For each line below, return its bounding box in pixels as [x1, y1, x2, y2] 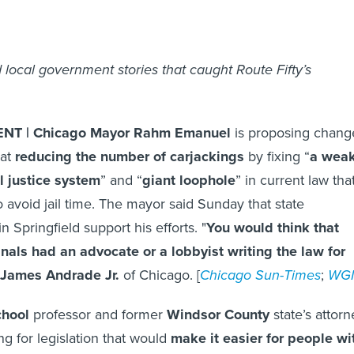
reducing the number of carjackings [15, 146, 244, 168]
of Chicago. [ [119, 265, 200, 286]
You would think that [206, 217, 339, 239]
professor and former [29, 304, 167, 326]
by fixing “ [244, 146, 310, 168]
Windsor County [167, 304, 269, 326]
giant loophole [142, 170, 235, 191]
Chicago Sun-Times [200, 265, 321, 286]
